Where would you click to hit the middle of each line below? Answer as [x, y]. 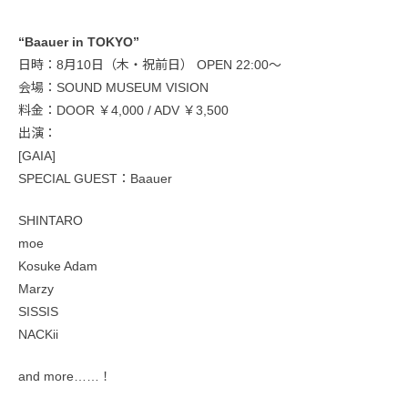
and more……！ [65, 376]
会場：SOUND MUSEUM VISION [113, 87]
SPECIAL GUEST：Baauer [95, 178]
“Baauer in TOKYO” [79, 41]
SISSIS [38, 311]
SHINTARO [51, 220]
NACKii [38, 334]
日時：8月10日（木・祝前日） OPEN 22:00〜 [150, 64]
